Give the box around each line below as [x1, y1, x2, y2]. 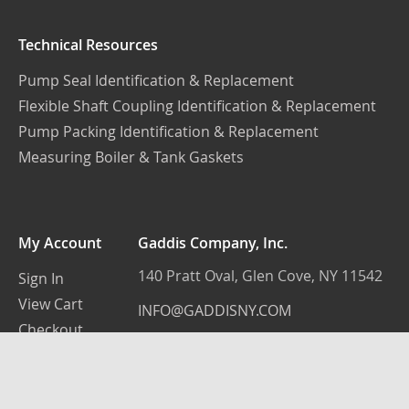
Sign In [18, 268, 64, 288]
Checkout [18, 320, 83, 340]
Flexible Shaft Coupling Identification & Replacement [18, 96, 376, 116]
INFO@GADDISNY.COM [138, 300, 291, 320]
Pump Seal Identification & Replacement [18, 70, 294, 90]
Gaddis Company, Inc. [138, 233, 288, 253]
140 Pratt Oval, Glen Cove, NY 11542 [138, 266, 383, 286]
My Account [18, 233, 101, 253]
